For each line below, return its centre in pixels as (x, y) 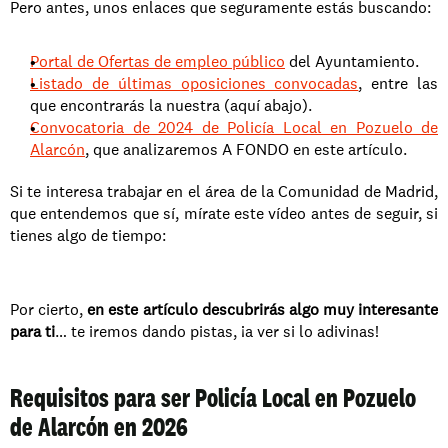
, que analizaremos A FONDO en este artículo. (246, 149)
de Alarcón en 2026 (99, 426)
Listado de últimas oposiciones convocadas (194, 83)
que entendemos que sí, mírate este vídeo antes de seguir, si (224, 213)
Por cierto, (49, 309)
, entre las (398, 83)
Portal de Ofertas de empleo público (157, 61)
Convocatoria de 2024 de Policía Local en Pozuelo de (234, 127)
